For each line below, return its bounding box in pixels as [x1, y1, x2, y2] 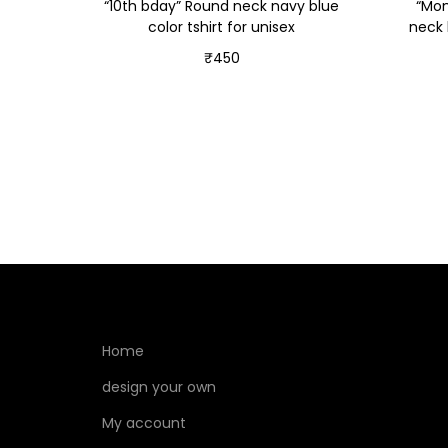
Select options [181, 77, 282, 98]
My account [102, 412, 186, 433]
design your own [102, 376, 216, 397]
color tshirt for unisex [148, 16, 296, 37]
